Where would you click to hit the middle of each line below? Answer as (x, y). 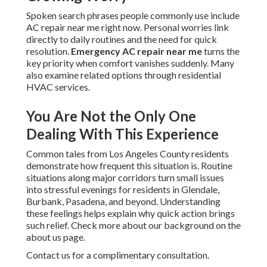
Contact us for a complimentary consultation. (118, 255)
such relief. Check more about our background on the (133, 225)
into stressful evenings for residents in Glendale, (123, 190)
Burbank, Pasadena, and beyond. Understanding (123, 201)
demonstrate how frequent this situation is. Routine (129, 166)
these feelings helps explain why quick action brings (131, 213)
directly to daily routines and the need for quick (122, 39)
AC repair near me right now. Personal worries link (128, 27)
